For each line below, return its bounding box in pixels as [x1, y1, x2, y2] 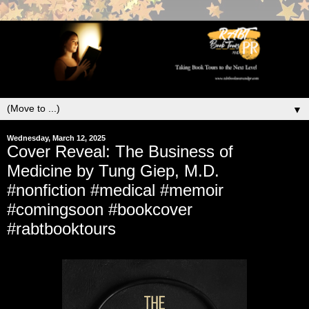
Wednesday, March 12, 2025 [7, 133, 106, 142]
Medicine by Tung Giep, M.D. [7, 161, 219, 180]
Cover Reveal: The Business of [7, 141, 233, 161]
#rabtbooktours [7, 219, 116, 238]
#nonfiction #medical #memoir [7, 180, 223, 199]
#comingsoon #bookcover [7, 199, 192, 219]
